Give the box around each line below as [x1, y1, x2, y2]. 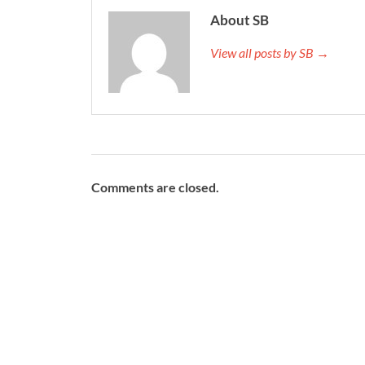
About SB [210, 11, 269, 29]
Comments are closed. [91, 178, 219, 195]
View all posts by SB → [210, 44, 329, 60]
